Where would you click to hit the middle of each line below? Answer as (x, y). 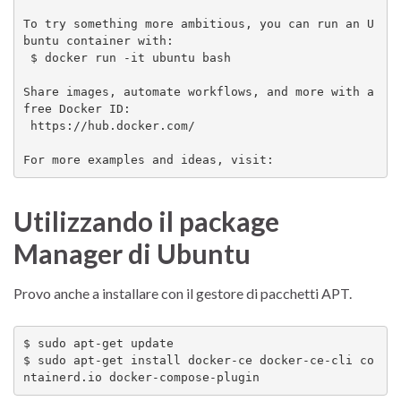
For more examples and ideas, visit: (148, 160)
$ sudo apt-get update (98, 344)
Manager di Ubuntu (132, 253)
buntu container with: (98, 41)
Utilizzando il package (146, 221)
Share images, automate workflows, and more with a (198, 92)
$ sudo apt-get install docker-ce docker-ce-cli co (198, 361)
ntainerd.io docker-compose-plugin (141, 378)
